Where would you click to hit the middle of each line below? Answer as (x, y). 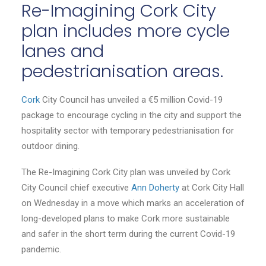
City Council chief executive (76, 188)
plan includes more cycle (126, 31)
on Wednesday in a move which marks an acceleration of (133, 203)
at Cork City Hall (212, 188)
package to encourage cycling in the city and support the (132, 115)
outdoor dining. (50, 146)
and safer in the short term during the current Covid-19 (128, 234)
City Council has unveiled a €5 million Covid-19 (131, 100)
